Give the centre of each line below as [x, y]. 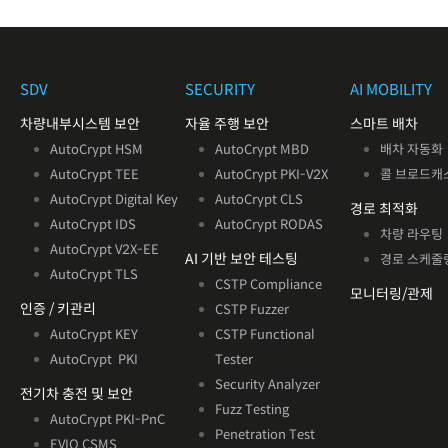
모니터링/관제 [392, 294]
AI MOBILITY [391, 89]
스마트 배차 [384, 124]
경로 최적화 [384, 209]
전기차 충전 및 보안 [76, 394]
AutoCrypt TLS [93, 274]
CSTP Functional [265, 334]
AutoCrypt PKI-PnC [107, 419]
